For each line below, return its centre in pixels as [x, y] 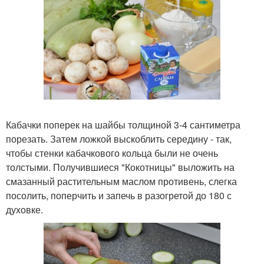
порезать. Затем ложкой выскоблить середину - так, [119, 139]
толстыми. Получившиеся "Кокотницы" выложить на [120, 167]
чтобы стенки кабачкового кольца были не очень [112, 153]
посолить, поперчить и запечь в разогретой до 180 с [119, 196]
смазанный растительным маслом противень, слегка [121, 181]
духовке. [24, 210]
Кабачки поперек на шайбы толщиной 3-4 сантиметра [123, 125]
